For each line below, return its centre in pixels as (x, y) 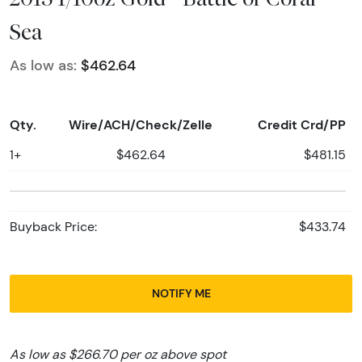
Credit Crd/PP (302, 125)
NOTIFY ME (181, 294)
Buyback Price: (53, 227)
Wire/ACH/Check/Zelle (141, 125)
